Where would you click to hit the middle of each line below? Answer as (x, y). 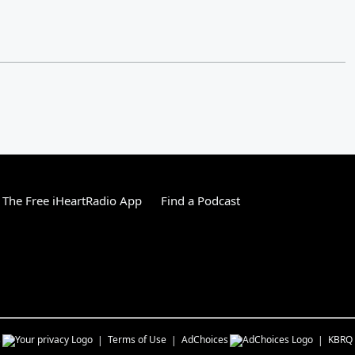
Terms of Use (137, 340)
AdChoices (205, 340)
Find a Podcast (200, 200)
